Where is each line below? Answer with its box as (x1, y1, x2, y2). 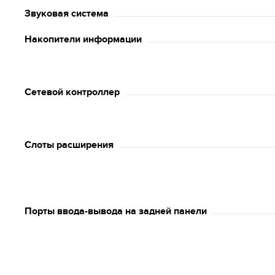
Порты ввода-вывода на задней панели (25, 205, 207, 217)
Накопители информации (25, 33, 142, 45)
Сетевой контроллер (25, 86, 120, 98)
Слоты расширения (25, 139, 114, 151)
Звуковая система (25, 7, 109, 20)
